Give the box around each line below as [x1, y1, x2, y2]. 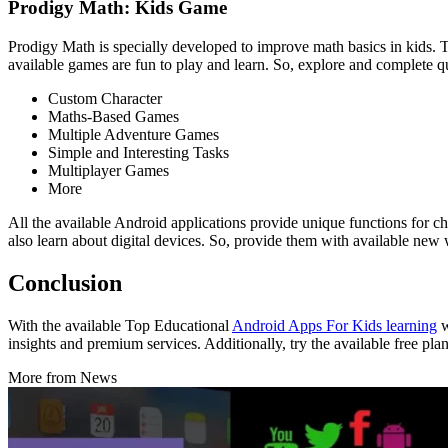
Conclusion [8, 269, 122, 296]
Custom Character [48, 89, 162, 107]
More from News [8, 368, 117, 386]
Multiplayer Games [48, 161, 169, 179]
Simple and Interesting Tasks [48, 143, 229, 161]
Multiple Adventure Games [48, 125, 219, 143]
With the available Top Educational [8, 316, 232, 334]
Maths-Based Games [48, 107, 179, 125]
